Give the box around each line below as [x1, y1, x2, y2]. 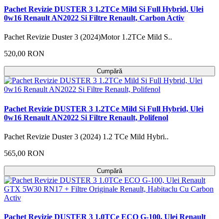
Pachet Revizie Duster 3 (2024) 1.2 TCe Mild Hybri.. [4, 132, 169, 141]
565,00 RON [4, 149, 44, 157]
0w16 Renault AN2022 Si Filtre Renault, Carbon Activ [4, 14, 184, 22]
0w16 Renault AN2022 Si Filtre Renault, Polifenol [4, 113, 168, 122]
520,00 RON [4, 49, 44, 58]
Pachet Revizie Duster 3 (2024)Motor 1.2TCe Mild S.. [4, 33, 172, 42]
